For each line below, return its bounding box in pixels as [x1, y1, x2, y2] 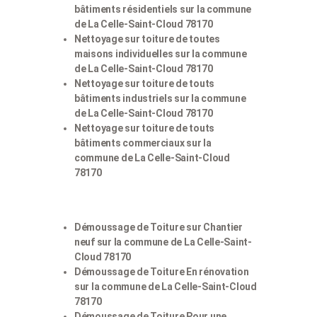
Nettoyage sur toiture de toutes [74, 33, 220, 45]
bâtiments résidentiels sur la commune [74, 4, 252, 16]
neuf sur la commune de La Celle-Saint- [74, 236, 252, 248]
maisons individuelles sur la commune [74, 48, 247, 60]
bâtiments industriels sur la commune [74, 93, 246, 105]
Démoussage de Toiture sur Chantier [74, 221, 243, 234]
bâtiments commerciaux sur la [74, 137, 212, 149]
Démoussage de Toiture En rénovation [74, 266, 249, 278]
